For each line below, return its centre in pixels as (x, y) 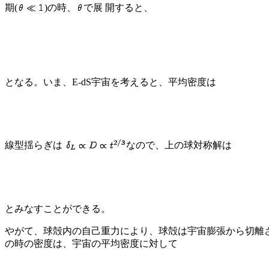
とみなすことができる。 (58, 208)
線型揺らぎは (34, 145)
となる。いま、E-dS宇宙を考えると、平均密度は (110, 82)
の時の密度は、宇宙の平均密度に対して (91, 243)
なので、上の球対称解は (179, 145)
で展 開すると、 (118, 7)
